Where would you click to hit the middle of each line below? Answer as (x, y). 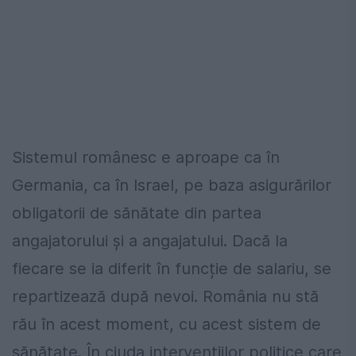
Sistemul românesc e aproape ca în (146, 157)
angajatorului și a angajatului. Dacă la (150, 240)
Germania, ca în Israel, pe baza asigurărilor (172, 185)
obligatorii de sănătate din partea (137, 213)
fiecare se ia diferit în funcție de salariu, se (172, 268)
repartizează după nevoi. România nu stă (165, 296)
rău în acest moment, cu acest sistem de (166, 324)
